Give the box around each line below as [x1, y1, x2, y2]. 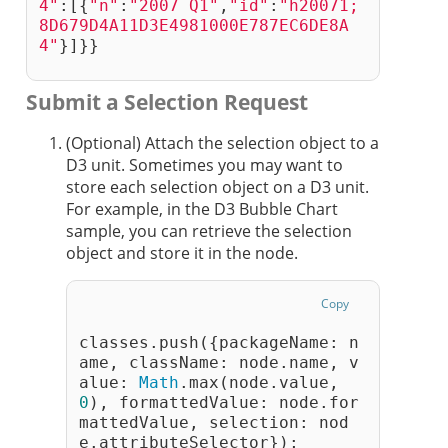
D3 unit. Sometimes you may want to [66, 153, 343, 176]
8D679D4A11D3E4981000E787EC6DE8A [39, 16, 349, 36]
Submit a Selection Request [26, 87, 308, 116]
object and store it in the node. [66, 241, 298, 264]
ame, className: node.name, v [79, 353, 359, 373]
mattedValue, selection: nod [79, 413, 349, 433]
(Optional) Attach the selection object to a [66, 131, 379, 154]
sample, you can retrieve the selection [66, 219, 352, 242]
